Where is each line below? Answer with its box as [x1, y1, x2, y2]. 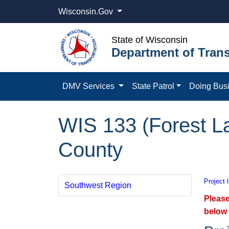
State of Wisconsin [111, 35, 188, 45]
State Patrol [131, 81, 174, 90]
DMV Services [62, 81, 117, 90]
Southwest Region [64, 180, 131, 190]
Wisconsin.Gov [58, 7, 115, 16]
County [58, 138, 123, 161]
